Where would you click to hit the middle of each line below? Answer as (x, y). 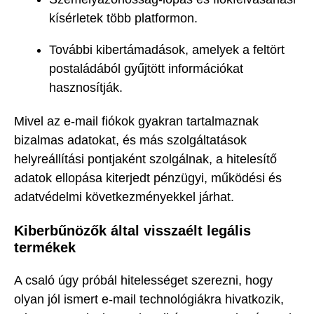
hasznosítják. (86, 87)
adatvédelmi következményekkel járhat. (124, 197)
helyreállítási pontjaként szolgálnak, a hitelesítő (145, 159)
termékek (45, 247)
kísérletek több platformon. (123, 18)
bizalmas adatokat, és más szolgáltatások (130, 141)
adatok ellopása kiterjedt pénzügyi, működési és (148, 178)
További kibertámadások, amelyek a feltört (167, 49)
